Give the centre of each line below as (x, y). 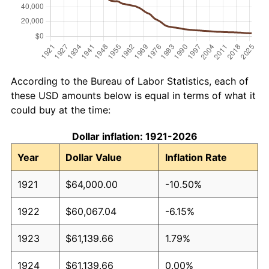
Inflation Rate (196, 157)
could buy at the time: (61, 110)
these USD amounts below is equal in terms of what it (133, 95)
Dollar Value (94, 157)
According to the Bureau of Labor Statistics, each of (130, 81)
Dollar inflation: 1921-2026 (134, 136)
